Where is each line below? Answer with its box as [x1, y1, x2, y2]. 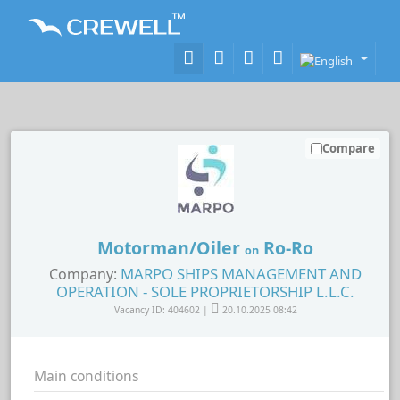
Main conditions [34, 365, 138, 386]
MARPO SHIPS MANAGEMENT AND [121, 262, 362, 284]
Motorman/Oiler [97, 235, 245, 260]
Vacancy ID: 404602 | [113, 303, 211, 316]
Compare [322, 139, 375, 156]
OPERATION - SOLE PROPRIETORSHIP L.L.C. [56, 280, 354, 302]
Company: [49, 263, 117, 284]
